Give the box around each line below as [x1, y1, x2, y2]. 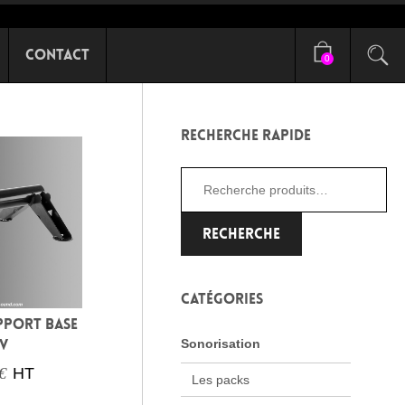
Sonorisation [180, 336, 260, 351]
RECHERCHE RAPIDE [180, 127, 311, 143]
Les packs [191, 372, 250, 387]
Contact [25, 47, 90, 62]
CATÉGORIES [180, 291, 263, 306]
